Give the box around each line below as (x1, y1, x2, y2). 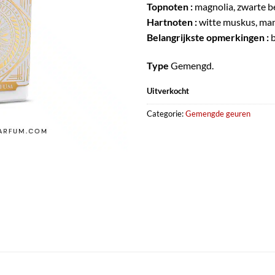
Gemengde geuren (185, 108, 250, 118)
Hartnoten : (147, 16, 197, 28)
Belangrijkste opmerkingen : (147, 31, 269, 44)
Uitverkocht (147, 85, 189, 96)
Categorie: (147, 108, 185, 118)
